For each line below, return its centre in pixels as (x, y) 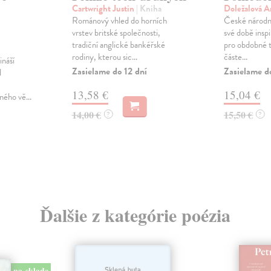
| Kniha (149, 9)
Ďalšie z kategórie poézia (135, 215)
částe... (235, 57)
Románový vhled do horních (119, 21)
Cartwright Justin (104, 9)
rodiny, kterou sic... (104, 57)
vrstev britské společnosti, (116, 33)
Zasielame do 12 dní (109, 72)
